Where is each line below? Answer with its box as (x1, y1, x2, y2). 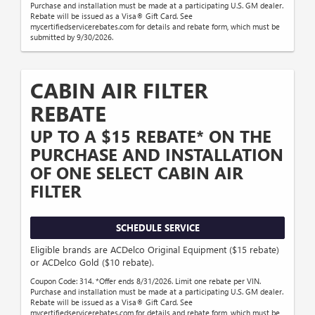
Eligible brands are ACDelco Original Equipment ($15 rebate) (30, 243, 279, 256)
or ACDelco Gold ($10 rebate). (30, 256, 154, 269)
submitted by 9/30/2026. (30, 31, 113, 42)
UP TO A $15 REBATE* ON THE (30, 124, 271, 147)
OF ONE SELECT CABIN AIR (30, 160, 243, 184)
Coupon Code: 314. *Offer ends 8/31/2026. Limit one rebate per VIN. (30, 276, 261, 287)
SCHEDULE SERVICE (115, 221, 200, 233)
